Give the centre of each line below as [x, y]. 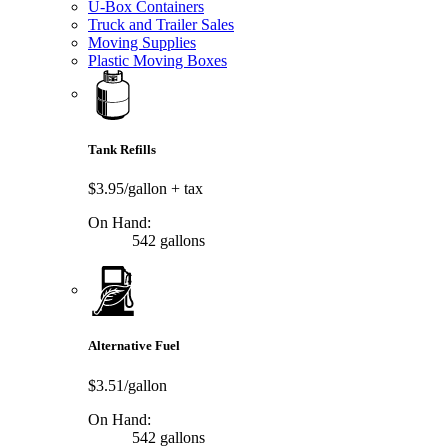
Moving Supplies [142, 42]
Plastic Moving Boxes [157, 60]
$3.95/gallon [129, 189]
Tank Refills [122, 150]
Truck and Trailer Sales [161, 24]
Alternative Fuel [134, 346]
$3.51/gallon [127, 385]
